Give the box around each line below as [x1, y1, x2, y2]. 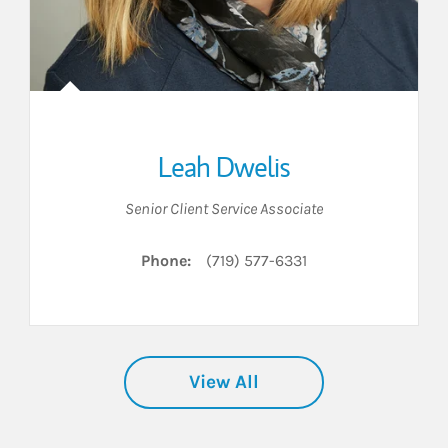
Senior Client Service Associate [125, 199, 323, 219]
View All [189, 371, 259, 394]
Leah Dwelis [158, 148, 290, 187]
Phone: [141, 251, 191, 271]
